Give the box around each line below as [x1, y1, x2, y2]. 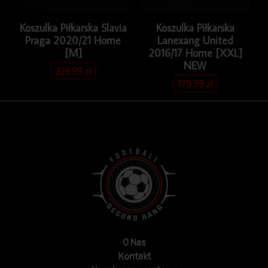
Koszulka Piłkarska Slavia [19, 20, 127, 35]
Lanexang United [157, 33, 233, 47]
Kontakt [117, 251, 151, 263]
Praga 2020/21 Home [25, 33, 121, 47]
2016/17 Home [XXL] [148, 45, 242, 60]
